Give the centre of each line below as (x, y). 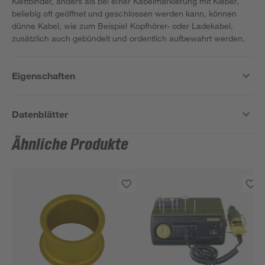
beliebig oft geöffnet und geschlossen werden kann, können (124, 13)
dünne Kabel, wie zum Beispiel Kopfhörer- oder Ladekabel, (122, 26)
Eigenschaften (44, 75)
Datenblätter (40, 114)
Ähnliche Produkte (70, 145)
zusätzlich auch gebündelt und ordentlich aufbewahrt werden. (129, 38)
